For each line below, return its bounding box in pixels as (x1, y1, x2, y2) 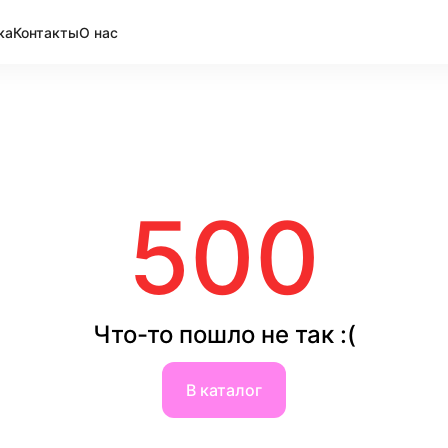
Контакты (13, 23, 79, 41)
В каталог (186, 380, 262, 400)
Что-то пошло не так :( (92, 320, 356, 349)
